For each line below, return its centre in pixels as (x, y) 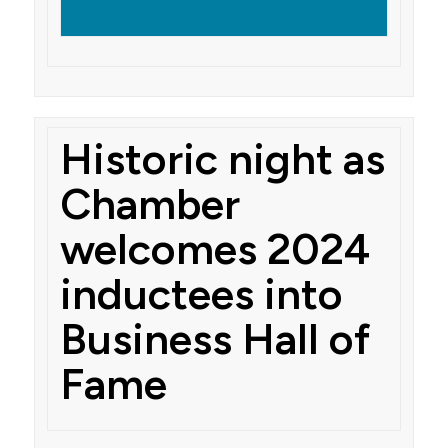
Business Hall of (214, 339)
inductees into (201, 294)
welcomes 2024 (214, 249)
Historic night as (222, 159)
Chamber (149, 204)
